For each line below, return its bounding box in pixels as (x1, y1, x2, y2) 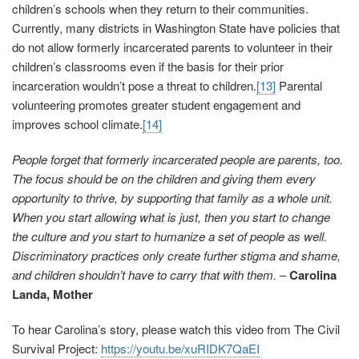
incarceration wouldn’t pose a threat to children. (12, 77, 256, 95)
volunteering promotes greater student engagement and (12, 96, 301, 114)
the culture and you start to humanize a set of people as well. (12, 228, 327, 245)
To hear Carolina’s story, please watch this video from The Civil (12, 321, 340, 338)
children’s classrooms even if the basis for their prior (12, 58, 284, 75)
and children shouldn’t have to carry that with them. (12, 266, 280, 284)
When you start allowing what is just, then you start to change (12, 208, 330, 226)
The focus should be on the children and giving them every (12, 170, 316, 188)
